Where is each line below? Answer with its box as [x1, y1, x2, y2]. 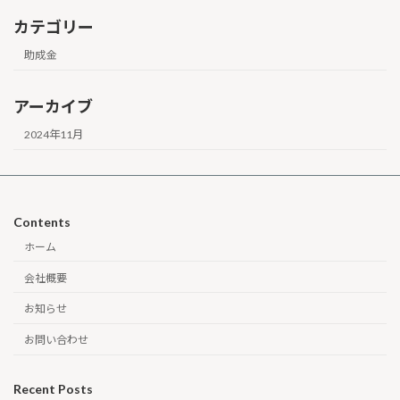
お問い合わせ [24, 333, 88, 347]
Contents [13, 214, 71, 230]
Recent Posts [13, 380, 93, 396]
